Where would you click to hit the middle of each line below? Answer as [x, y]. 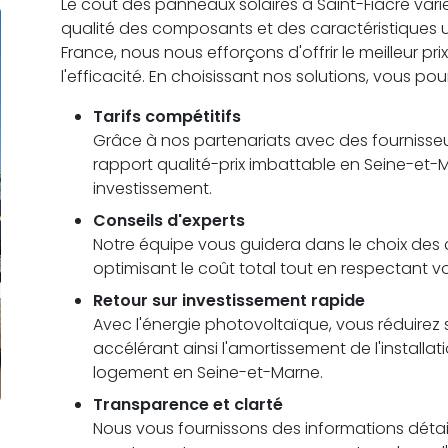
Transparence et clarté [188, 404]
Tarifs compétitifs [167, 116]
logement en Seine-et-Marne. [208, 372]
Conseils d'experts [169, 220]
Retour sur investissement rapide [229, 300]
